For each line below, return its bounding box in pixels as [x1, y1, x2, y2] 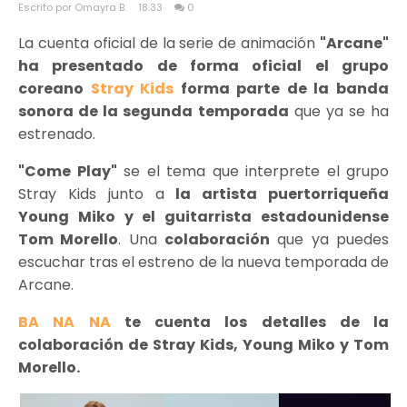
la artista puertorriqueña [164, 184, 389, 204]
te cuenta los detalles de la [110, 312, 389, 333]
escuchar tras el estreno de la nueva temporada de [18, 252, 389, 273]
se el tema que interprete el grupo [116, 161, 389, 182]
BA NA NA [18, 312, 111, 333]
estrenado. [18, 124, 99, 144]
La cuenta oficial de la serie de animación [18, 33, 320, 54]
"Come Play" [18, 161, 117, 182]
